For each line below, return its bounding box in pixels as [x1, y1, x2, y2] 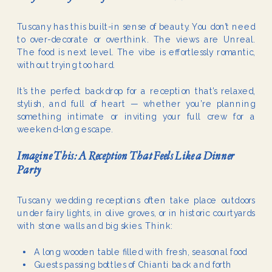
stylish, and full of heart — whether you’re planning [17, 99, 256, 109]
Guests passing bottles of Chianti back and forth [34, 260, 233, 270]
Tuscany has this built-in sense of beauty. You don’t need [17, 22, 256, 32]
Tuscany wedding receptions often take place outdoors [17, 195, 256, 205]
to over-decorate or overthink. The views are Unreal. [17, 35, 256, 44]
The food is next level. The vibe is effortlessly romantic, [17, 47, 256, 57]
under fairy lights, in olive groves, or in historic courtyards [17, 208, 256, 218]
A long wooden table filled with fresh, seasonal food [34, 247, 246, 257]
